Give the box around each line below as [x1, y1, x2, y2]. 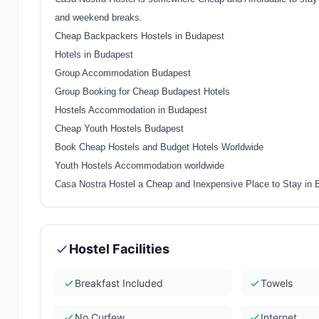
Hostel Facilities [69, 241, 169, 256]
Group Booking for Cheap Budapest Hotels [55, 86, 230, 97]
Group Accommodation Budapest [55, 68, 191, 78]
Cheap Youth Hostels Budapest [55, 123, 184, 134]
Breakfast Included [75, 277, 163, 289]
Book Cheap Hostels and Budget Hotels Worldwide [55, 142, 263, 152]
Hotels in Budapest [55, 49, 133, 60]
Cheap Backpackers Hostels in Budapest [55, 31, 224, 41]
